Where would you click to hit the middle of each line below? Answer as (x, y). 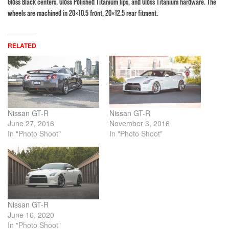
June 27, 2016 (31, 123)
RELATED (22, 46)
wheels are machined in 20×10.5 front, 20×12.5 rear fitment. (83, 13)
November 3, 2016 (140, 123)
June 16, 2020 (31, 214)
